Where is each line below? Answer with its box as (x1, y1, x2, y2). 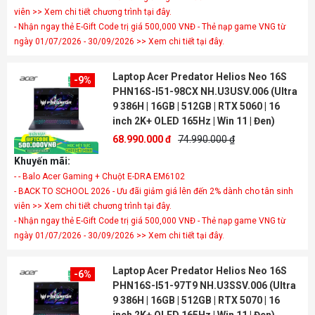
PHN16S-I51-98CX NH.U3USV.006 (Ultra (112, 86, 297, 97)
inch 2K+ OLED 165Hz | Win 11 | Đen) (112, 115, 275, 127)
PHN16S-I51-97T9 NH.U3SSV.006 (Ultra (112, 280, 296, 291)
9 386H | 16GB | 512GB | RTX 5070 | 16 (112, 295, 280, 306)
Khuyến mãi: (14, 155, 70, 167)
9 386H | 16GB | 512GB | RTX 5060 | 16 (112, 101, 280, 112)
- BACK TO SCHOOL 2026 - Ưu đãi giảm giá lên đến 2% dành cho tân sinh (14, 186, 293, 196)
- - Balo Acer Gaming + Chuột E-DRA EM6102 (14, 172, 185, 181)
